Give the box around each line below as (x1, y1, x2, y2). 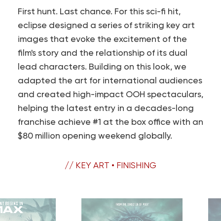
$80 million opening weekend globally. (17, 131, 172, 141)
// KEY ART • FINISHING (65, 160, 156, 170)
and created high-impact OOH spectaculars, (17, 89, 203, 100)
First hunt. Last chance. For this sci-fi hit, (17, 6, 181, 17)
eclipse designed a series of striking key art (17, 20, 195, 31)
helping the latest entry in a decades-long (17, 103, 194, 113)
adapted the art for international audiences (17, 75, 202, 86)
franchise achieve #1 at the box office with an (17, 117, 203, 127)
